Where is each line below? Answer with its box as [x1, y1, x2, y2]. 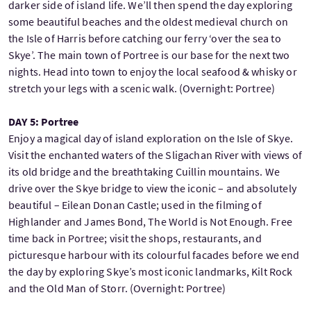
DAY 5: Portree [8, 115, 79, 129]
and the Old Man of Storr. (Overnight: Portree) [8, 281, 228, 296]
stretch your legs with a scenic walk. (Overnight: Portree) [8, 81, 278, 96]
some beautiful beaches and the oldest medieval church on [8, 15, 288, 29]
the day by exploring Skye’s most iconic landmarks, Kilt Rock [8, 264, 293, 279]
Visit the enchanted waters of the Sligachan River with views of [8, 148, 303, 162]
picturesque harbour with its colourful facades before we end [8, 248, 300, 262]
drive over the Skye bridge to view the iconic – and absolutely [8, 181, 296, 196]
